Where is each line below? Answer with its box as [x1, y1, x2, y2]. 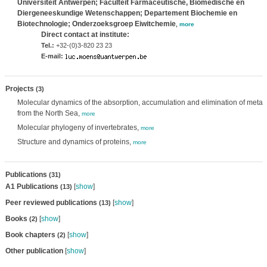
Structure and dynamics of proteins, [17, 138, 133, 146]
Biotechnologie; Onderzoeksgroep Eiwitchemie [17, 20, 176, 28]
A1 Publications [5, 182, 60, 191]
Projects [5, 85, 36, 93]
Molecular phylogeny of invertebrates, [17, 123, 141, 132]
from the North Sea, [17, 109, 82, 117]
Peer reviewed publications [5, 198, 99, 207]
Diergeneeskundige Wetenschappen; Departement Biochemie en [17, 9, 237, 17]
